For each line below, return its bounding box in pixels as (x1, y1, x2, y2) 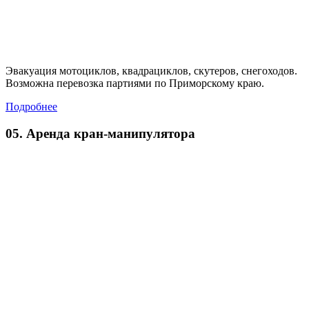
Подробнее (6, 100, 57, 112)
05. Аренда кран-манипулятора (6, 126, 195, 141)
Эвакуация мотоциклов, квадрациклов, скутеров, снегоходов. (6, 64, 297, 77)
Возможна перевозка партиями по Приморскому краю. (6, 77, 264, 89)
